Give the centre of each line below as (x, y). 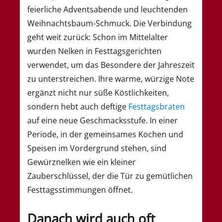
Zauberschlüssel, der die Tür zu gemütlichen (110, 176)
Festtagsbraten (157, 106)
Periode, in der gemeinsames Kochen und (105, 134)
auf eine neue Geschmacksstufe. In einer (103, 120)
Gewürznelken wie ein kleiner (82, 162)
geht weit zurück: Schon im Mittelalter (98, 37)
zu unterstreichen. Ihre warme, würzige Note (111, 79)
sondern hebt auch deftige (78, 106)
